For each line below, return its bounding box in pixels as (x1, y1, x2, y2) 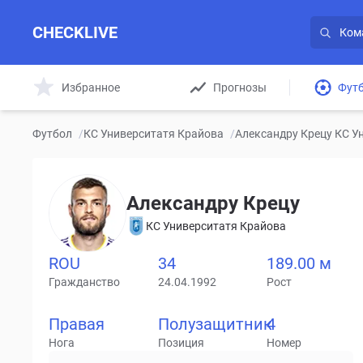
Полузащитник (157, 314, 272, 334)
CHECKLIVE (32, 23, 117, 42)
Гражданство (49, 275, 120, 288)
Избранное (62, 80, 120, 94)
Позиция (157, 336, 204, 349)
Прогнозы (213, 80, 267, 94)
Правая (49, 314, 105, 334)
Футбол (32, 127, 72, 140)
